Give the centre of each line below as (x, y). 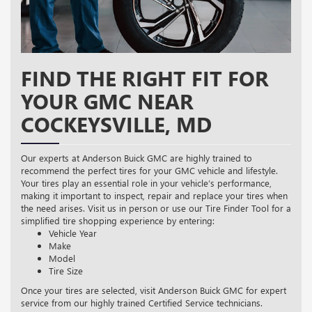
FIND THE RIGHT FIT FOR (145, 78)
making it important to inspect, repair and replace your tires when (154, 195)
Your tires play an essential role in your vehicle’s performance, (146, 182)
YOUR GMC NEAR (107, 101)
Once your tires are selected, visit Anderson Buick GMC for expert (154, 290)
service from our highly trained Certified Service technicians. (142, 302)
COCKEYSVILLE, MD (116, 124)
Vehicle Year (73, 233)
